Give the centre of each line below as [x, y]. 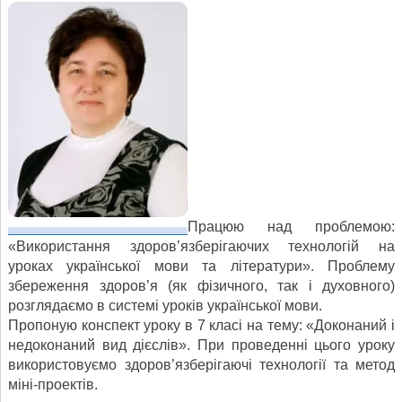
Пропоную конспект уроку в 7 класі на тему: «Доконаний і [201, 325]
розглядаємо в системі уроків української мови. [165, 305]
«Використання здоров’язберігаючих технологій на [201, 246]
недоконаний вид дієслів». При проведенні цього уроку [201, 345]
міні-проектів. [53, 384]
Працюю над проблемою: [291, 226]
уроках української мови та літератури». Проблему [201, 266]
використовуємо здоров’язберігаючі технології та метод [201, 364]
